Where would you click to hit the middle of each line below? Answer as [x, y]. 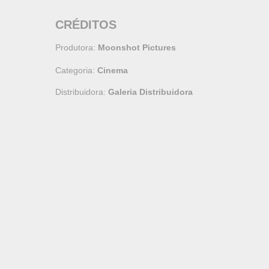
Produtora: [77, 48]
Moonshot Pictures [137, 48]
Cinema [113, 71]
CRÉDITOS [86, 25]
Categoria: [77, 71]
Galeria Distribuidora [151, 92]
